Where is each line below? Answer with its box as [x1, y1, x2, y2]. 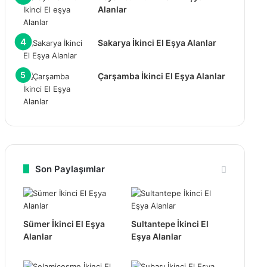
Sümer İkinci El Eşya [23, 218, 105, 229]
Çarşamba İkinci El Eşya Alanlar [97, 70, 225, 81]
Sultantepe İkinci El [131, 218, 209, 229]
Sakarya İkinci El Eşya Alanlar [97, 37, 216, 48]
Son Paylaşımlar [35, 163, 105, 175]
